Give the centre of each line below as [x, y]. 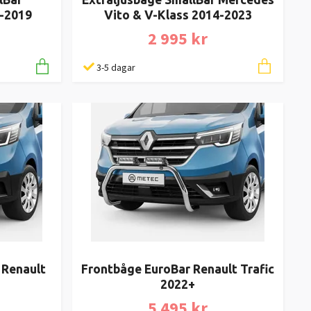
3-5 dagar [116, 67]
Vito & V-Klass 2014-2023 [178, 15]
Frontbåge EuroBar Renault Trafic [178, 269]
